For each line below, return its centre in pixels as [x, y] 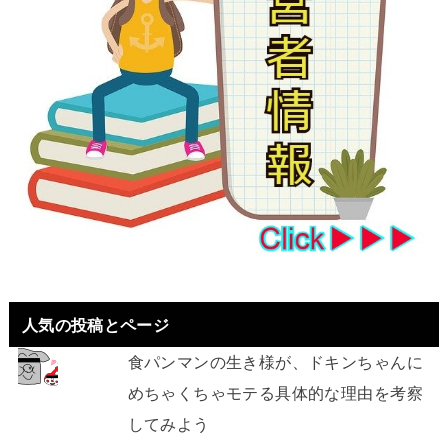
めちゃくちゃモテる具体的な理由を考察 [275, 393]
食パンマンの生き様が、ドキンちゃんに [275, 362]
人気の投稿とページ [95, 324]
